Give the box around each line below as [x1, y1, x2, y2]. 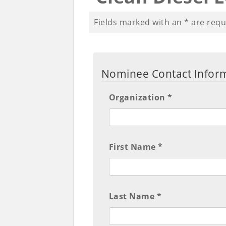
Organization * [108, 92, 173, 103]
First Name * [108, 141, 163, 153]
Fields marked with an [94, 17, 184, 28]
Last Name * [108, 191, 162, 202]
